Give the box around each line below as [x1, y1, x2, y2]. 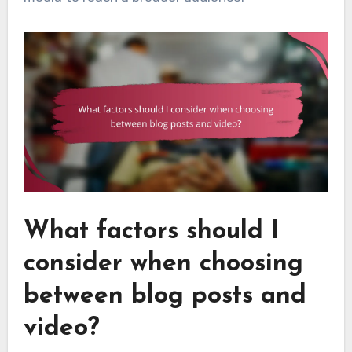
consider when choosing [23, 251, 303, 277]
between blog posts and [23, 283, 306, 309]
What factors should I [23, 218, 280, 244]
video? [23, 315, 100, 341]
